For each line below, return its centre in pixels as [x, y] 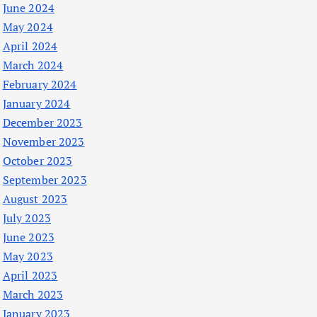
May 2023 [28, 257]
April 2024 [30, 46]
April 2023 [30, 276]
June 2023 [28, 237]
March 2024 [33, 65]
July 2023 [27, 218]
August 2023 [35, 199]
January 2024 [36, 104]
